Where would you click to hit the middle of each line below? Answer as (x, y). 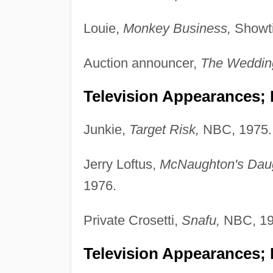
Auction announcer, (142, 63)
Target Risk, (164, 129)
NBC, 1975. (235, 129)
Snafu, (200, 220)
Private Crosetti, (132, 220)
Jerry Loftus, (121, 164)
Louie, (103, 28)
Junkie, (106, 129)
